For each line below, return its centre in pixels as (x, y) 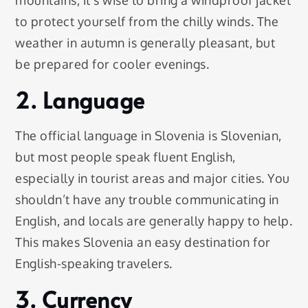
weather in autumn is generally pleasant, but (145, 42)
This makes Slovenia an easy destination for (143, 242)
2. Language (80, 99)
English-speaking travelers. (94, 263)
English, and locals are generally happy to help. (154, 220)
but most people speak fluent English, (125, 156)
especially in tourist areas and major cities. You (153, 178)
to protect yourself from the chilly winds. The (147, 21)
